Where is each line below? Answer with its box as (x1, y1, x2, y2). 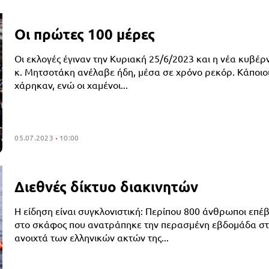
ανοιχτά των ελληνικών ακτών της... (14, 231, 169, 243)
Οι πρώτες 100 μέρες (14, 24, 156, 43)
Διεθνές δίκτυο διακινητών (14, 177, 199, 196)
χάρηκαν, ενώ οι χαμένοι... (14, 78, 128, 91)
